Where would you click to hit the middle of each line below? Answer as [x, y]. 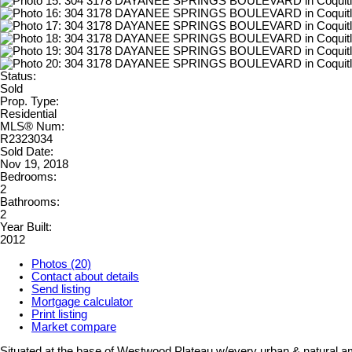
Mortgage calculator [82, 302]
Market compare [74, 327]
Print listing [59, 315]
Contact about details [85, 277]
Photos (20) [61, 264]
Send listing [61, 290]
